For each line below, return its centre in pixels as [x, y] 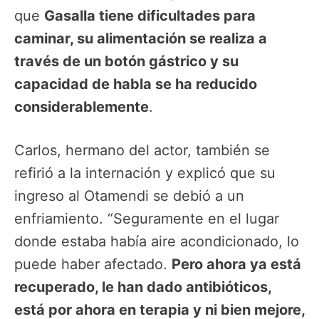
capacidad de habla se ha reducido [136, 84]
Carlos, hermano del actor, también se [142, 150]
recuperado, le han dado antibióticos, [143, 287]
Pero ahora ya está [236, 264]
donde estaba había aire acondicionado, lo [157, 241]
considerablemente [82, 107]
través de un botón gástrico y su [126, 62]
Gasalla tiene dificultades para [150, 16]
